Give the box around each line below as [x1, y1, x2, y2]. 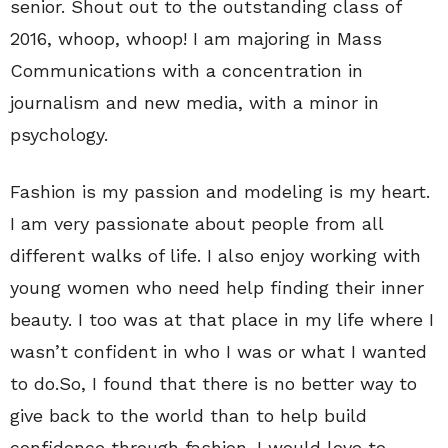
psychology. [10, 124, 108, 145]
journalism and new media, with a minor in [10, 92, 379, 113]
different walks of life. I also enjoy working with [10, 245, 421, 266]
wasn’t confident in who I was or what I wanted [10, 341, 427, 362]
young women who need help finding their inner [10, 277, 424, 298]
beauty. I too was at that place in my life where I [10, 309, 434, 330]
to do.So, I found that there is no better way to [10, 373, 417, 394]
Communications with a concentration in [10, 60, 363, 81]
